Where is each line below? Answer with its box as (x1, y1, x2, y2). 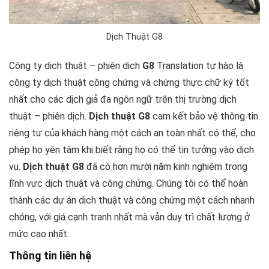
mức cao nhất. (9, 228, 69, 240)
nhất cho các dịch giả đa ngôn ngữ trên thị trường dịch (9, 94, 237, 106)
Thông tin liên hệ (9, 249, 91, 262)
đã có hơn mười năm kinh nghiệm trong (84, 161, 247, 173)
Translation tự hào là (154, 60, 243, 72)
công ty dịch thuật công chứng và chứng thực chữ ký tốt (9, 77, 249, 89)
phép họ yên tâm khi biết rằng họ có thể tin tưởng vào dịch (9, 144, 254, 156)
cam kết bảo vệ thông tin (150, 110, 258, 122)
